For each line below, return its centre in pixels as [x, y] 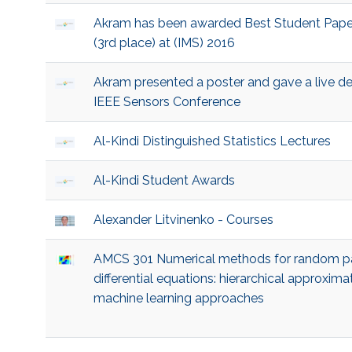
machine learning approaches [178, 299]
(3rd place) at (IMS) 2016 [164, 43]
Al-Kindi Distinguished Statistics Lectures [212, 141]
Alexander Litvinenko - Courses [183, 220]
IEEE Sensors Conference [167, 102]
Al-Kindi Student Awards [164, 181]
